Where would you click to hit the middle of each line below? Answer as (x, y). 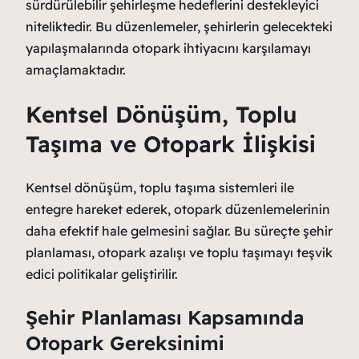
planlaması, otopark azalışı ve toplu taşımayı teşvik (179, 253)
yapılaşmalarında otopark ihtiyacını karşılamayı (168, 48)
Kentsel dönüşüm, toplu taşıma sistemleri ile (160, 188)
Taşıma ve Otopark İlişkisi (171, 144)
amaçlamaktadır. (76, 69)
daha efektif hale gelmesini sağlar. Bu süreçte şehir (179, 231)
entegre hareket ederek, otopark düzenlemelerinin (178, 210)
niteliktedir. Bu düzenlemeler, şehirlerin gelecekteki (179, 26)
